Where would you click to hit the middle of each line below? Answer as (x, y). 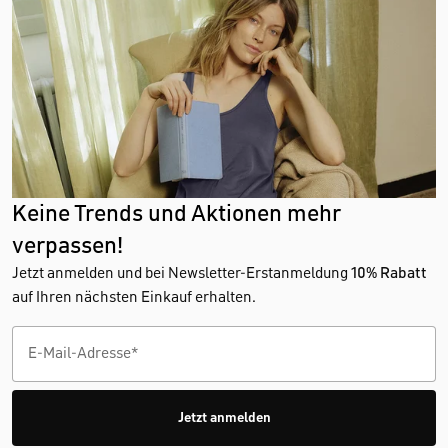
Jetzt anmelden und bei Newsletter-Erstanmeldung (181, 274)
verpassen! (67, 246)
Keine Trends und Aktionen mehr (176, 214)
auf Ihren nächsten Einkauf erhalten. (134, 298)
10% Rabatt (389, 274)
